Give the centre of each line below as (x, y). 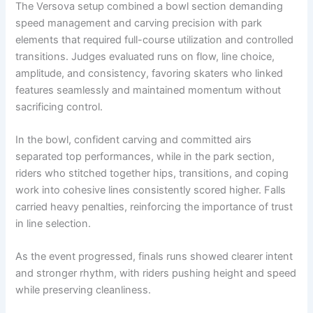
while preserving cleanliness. (83, 290)
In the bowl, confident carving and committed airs (134, 139)
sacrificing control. (59, 107)
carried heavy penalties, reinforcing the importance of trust (154, 206)
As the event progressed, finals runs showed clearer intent (154, 257)
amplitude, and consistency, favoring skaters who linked (150, 73)
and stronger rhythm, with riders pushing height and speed (156, 274)
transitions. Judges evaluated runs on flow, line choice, (145, 56)
